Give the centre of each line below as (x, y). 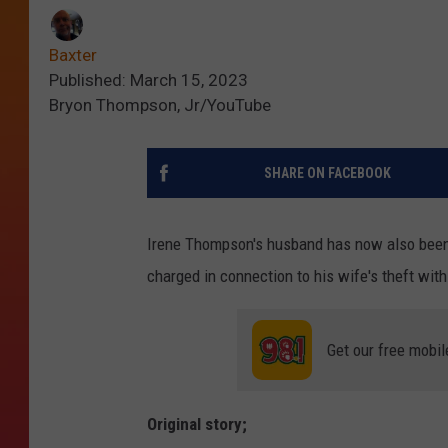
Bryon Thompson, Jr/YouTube (160, 104)
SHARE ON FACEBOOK (327, 172)
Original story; (197, 423)
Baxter (73, 54)
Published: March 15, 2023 (148, 79)
